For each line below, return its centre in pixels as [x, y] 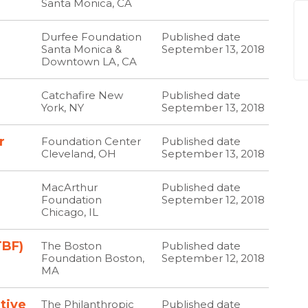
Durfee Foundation [92, 37]
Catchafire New [82, 95]
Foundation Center [91, 141]
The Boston [72, 246]
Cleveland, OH [79, 154]
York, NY [63, 108]
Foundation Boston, [93, 258]
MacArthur [70, 187]
